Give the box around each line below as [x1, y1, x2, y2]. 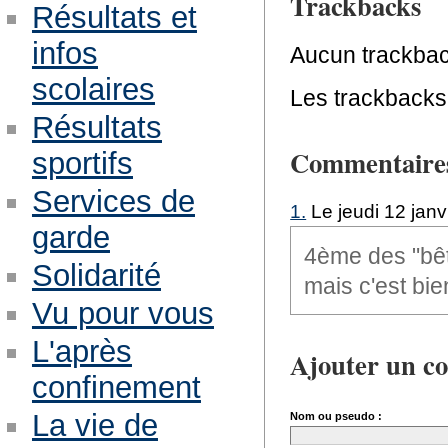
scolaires [31, 72, 155, 108]
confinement [31, 369, 201, 405]
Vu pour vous [31, 295, 214, 331]
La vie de [31, 407, 158, 443]
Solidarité [31, 257, 161, 293]
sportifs [31, 146, 133, 182]
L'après [31, 333, 132, 369]
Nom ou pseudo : [290, 409, 383, 422]
